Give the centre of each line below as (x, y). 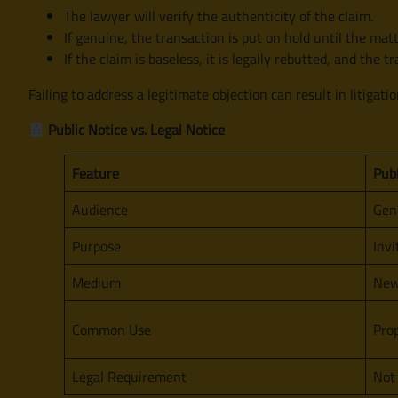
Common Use (111, 329)
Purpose (96, 246)
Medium (96, 282)
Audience (100, 209)
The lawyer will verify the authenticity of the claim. (219, 16)
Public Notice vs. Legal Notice (135, 129)
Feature (96, 173)
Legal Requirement (129, 376)
